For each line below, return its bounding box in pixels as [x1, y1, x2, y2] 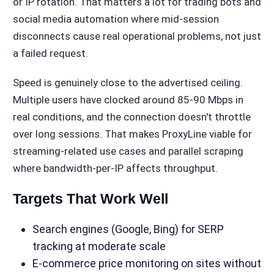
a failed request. [12, 46, 88, 59]
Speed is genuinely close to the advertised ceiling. [12, 76, 243, 89]
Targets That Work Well [12, 190, 168, 207]
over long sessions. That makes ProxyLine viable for [12, 127, 252, 140]
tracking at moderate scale [32, 239, 166, 253]
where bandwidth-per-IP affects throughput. [12, 161, 218, 174]
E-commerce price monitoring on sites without [32, 256, 261, 270]
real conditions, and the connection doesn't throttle [12, 110, 251, 123]
